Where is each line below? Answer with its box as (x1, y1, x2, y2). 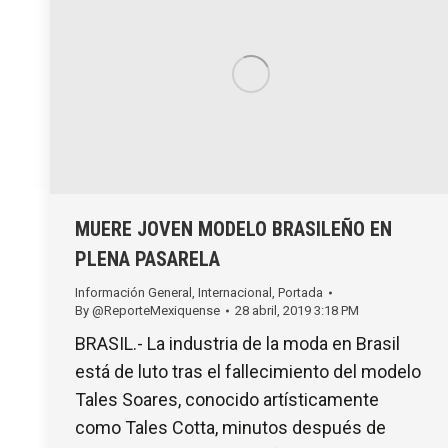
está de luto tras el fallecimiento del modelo (75, 360, 421, 382)
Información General (75, 284, 192, 300)
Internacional (198, 284, 272, 300)
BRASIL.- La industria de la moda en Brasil (75, 332, 400, 354)
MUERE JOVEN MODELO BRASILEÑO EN (75, 216, 392, 241)
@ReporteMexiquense (92, 302, 220, 318)
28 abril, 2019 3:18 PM (235, 302, 359, 318)
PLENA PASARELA (75, 246, 220, 271)
